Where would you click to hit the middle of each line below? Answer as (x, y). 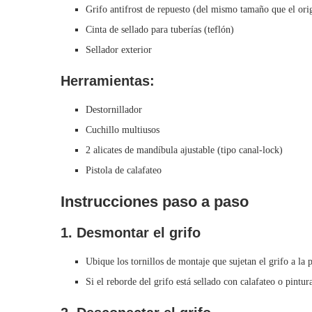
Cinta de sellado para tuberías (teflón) (160, 30)
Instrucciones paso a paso (155, 202)
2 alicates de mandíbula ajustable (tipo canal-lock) (184, 150)
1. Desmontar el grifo (131, 233)
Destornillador (114, 110)
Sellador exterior (119, 50)
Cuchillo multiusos (123, 130)
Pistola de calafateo (124, 171)
